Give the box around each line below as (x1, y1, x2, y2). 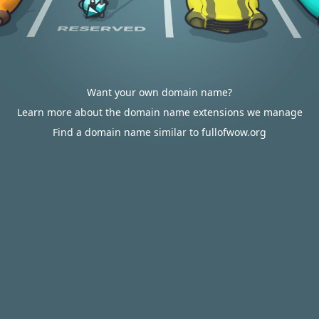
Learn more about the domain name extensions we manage (16, 105, 303, 119)
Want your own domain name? (87, 85, 232, 99)
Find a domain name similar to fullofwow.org (53, 125, 266, 139)
